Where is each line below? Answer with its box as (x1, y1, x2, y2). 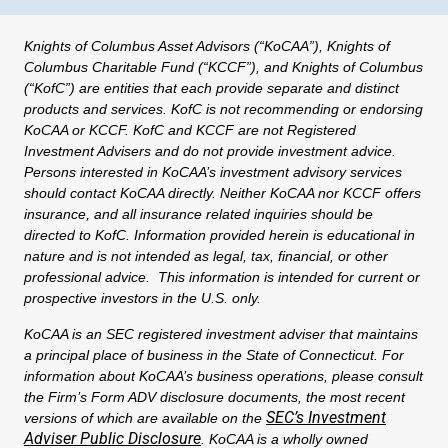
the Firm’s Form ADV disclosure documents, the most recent (24, 388, 405, 405)
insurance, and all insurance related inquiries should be (24, 205, 373, 222)
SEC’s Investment (266, 407, 386, 427)
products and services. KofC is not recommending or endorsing (24, 100, 423, 117)
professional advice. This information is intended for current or (24, 268, 420, 285)
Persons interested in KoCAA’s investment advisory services (24, 163, 402, 180)
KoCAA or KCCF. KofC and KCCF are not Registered (24, 121, 356, 138)
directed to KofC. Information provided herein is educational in (24, 226, 415, 243)
